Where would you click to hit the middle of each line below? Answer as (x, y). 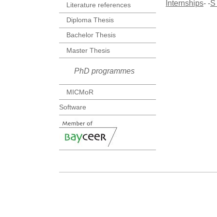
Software (73, 107)
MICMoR (80, 92)
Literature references (99, 5)
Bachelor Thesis (91, 35)
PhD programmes (104, 71)
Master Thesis (88, 50)
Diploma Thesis (90, 20)
